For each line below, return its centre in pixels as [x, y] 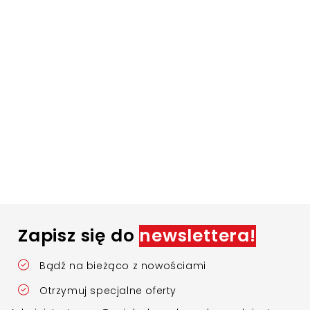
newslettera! [198, 236]
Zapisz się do [79, 236]
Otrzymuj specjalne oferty [108, 291]
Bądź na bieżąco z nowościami [123, 266]
